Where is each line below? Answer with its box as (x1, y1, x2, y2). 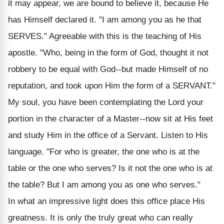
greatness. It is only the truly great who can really (8, 212, 193, 222)
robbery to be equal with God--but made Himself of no (8, 64, 208, 74)
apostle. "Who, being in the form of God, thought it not (8, 47, 208, 57)
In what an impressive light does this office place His (8, 196, 205, 206)
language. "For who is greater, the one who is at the (8, 146, 199, 156)
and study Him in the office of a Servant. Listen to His (8, 130, 208, 140)
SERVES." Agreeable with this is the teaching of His (8, 31, 201, 41)
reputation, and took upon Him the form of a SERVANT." (8, 80, 215, 90)
